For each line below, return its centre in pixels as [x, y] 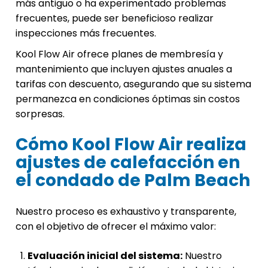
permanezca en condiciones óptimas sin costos [128, 99]
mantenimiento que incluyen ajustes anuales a [124, 69]
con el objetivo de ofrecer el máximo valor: [116, 227]
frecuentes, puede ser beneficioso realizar [115, 19]
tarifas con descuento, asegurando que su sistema [133, 84]
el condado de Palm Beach [133, 181]
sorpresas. [40, 114]
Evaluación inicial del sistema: [105, 256]
